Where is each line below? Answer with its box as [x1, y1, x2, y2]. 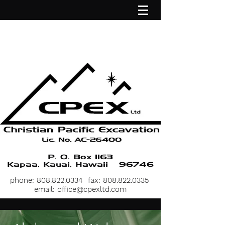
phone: [10, 176, 37, 185]
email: [34, 185, 57, 194]
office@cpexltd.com [57, 185, 127, 194]
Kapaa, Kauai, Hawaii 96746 [7, 161, 154, 168]
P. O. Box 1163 [48, 153, 113, 161]
